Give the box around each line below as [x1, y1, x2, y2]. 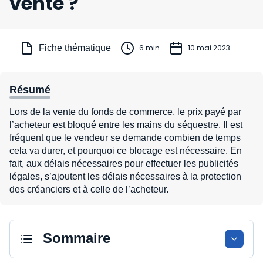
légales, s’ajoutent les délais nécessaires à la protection [9, 171, 241, 181]
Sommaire [43, 230, 110, 246]
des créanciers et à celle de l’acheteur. [9, 184, 168, 194]
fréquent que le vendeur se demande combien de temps [9, 133, 241, 143]
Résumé [9, 84, 50, 96]
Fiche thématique [39, 43, 111, 53]
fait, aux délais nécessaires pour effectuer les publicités [9, 159, 238, 168]
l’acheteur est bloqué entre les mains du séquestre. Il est [9, 120, 242, 130]
